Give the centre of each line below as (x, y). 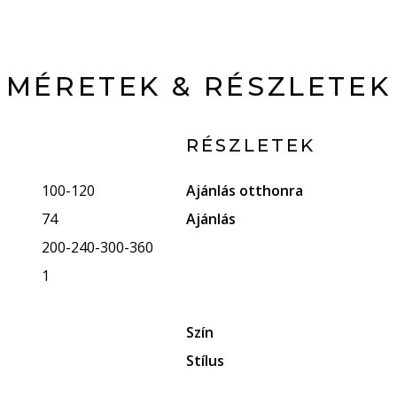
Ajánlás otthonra (245, 190)
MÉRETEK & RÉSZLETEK (198, 86)
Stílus (206, 360)
